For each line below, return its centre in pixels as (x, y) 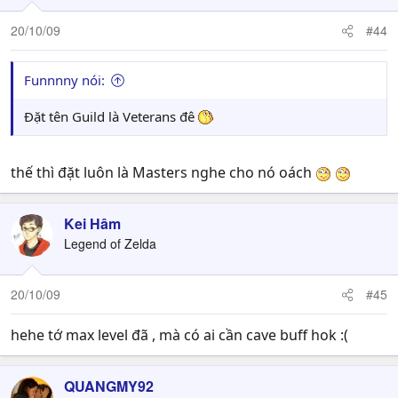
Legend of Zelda (110, 243)
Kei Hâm (92, 223)
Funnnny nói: (64, 80)
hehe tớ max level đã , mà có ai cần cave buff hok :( (179, 335)
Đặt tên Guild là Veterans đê (111, 116)
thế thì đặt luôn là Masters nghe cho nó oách (163, 172)
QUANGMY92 (109, 386)
